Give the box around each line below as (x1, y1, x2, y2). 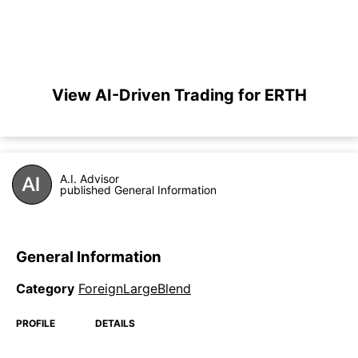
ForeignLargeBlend (78, 280, 191, 297)
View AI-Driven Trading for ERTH (51, 86, 307, 105)
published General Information (60, 183, 217, 197)
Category (16, 280, 74, 297)
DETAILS (95, 317, 135, 330)
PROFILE (16, 317, 55, 330)
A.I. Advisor (60, 172, 119, 185)
